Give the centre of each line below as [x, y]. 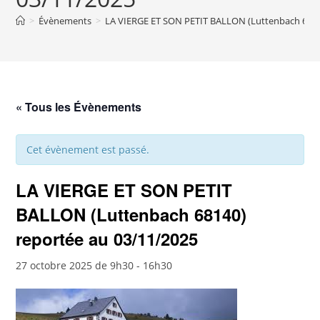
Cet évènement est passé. [88, 150]
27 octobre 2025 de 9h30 [75, 265]
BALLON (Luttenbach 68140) [131, 214]
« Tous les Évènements [79, 107]
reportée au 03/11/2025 [107, 239]
